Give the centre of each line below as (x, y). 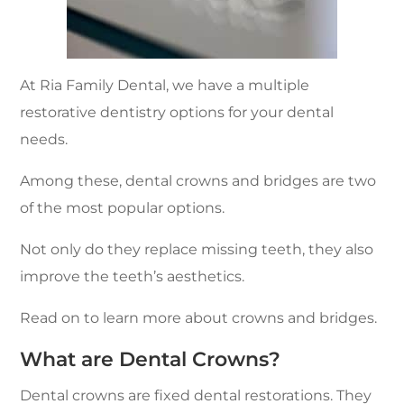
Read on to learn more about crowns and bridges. (199, 318)
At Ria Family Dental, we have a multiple (165, 85)
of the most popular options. (123, 208)
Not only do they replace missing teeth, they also (197, 249)
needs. (44, 139)
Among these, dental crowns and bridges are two (198, 181)
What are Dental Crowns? (151, 359)
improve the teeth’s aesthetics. (133, 276)
